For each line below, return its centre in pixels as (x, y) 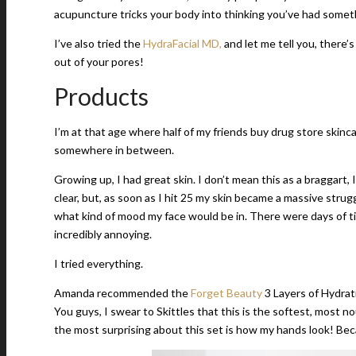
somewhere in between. (114, 150)
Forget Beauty (226, 293)
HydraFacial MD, (182, 43)
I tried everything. (99, 263)
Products (101, 96)
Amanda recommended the (122, 293)
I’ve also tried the (99, 43)
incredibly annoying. (103, 234)
